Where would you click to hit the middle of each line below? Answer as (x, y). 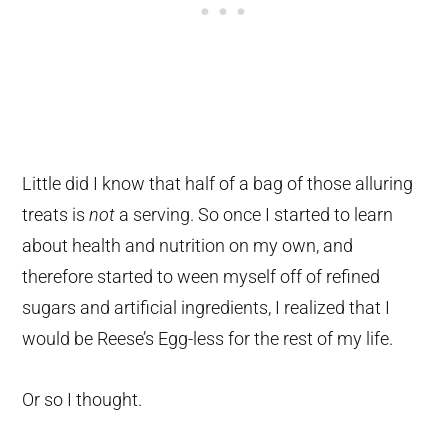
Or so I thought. (82, 399)
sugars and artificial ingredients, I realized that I (206, 307)
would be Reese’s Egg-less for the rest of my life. (208, 338)
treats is (56, 214)
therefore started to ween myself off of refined (201, 276)
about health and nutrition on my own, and (188, 245)
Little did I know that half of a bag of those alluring (218, 183)
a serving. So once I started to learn (254, 214)
